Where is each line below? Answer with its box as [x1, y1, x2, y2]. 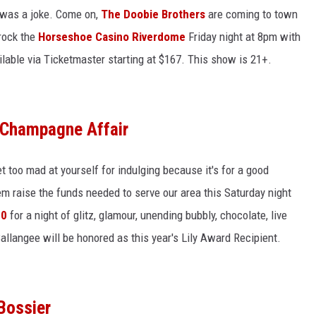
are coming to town [205, 7, 298, 21]
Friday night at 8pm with [186, 30, 300, 44]
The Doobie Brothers [101, 7, 205, 21]
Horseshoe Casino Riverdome [38, 30, 186, 44]
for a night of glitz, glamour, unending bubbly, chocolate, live [7, 208, 287, 222]
